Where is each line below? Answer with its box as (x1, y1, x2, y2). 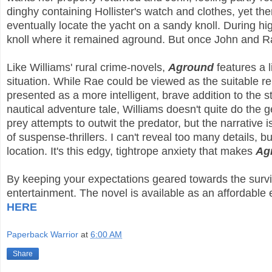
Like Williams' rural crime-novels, (7, 61, 168, 74)
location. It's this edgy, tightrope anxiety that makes (7, 145, 256, 158)
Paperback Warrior (7, 229, 78, 239)
